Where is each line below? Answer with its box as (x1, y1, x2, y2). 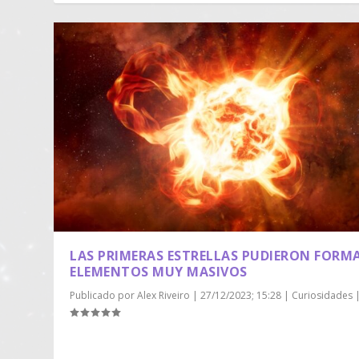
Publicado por (70, 288, 138, 302)
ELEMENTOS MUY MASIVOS (70, 262, 248, 280)
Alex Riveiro (137, 288, 191, 302)
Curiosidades (292, 288, 353, 302)
